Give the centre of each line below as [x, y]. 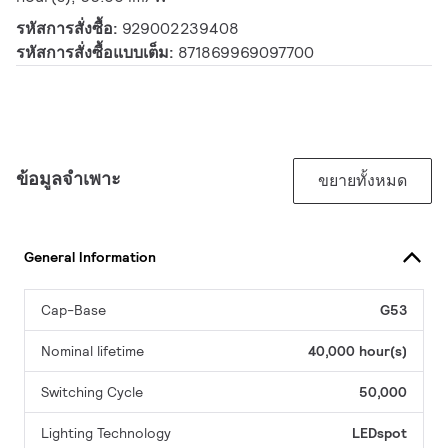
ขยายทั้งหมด [362, 181]
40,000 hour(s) [357, 351]
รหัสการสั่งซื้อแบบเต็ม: [97, 53]
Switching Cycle [92, 392]
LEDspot [379, 433]
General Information [90, 256]
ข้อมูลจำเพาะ [68, 179]
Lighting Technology [106, 433]
